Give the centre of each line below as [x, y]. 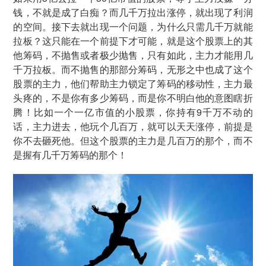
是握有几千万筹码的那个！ [70, 155]
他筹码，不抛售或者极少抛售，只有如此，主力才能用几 [133, 55]
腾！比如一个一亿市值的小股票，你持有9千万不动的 [133, 112]
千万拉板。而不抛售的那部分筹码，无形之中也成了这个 [133, 69]
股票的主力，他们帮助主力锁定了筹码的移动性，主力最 [133, 83]
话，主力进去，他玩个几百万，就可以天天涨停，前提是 [133, 126]
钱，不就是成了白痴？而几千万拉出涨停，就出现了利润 [133, 12]
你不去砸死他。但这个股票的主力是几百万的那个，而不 [133, 140]
